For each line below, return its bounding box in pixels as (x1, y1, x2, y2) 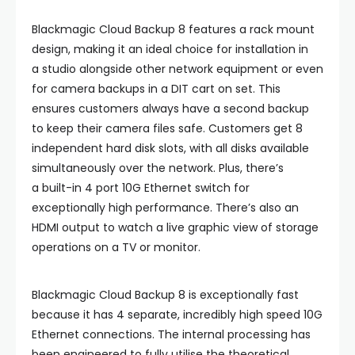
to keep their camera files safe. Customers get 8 (32, 120, 303, 136)
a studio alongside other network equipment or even (32, 61, 323, 77)
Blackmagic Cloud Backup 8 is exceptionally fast (32, 287, 299, 303)
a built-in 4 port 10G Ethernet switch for (32, 180, 250, 196)
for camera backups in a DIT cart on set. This (32, 81, 281, 97)
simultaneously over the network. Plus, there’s (32, 160, 284, 176)
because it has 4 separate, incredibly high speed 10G (32, 307, 323, 323)
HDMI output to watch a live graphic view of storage (32, 219, 319, 235)
